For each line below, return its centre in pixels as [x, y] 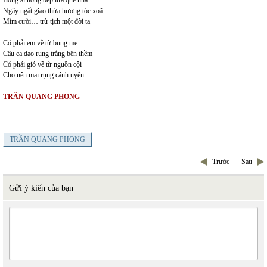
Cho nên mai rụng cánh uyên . [45, 75]
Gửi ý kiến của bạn [41, 188]
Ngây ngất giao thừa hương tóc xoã [53, 11]
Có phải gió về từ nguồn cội [42, 65]
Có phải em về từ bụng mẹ [40, 43]
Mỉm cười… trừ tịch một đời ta [46, 22]
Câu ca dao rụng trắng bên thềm [48, 54]
